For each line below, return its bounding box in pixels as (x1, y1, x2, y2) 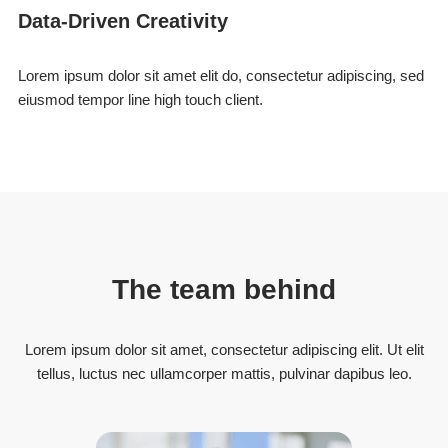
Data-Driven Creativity (18, 10, 229, 33)
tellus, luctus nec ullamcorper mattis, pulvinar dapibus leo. (36, 365, 412, 383)
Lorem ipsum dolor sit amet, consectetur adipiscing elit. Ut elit (24, 341, 424, 359)
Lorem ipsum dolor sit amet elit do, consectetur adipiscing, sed (18, 67, 425, 85)
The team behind (112, 274, 336, 306)
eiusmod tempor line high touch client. (18, 91, 264, 109)
